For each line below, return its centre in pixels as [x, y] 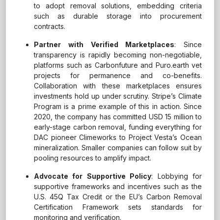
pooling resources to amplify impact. [93, 158]
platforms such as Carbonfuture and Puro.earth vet [118, 65]
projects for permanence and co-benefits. [118, 76]
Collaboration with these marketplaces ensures [118, 86]
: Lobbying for [177, 176]
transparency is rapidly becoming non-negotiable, [118, 55]
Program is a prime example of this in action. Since [118, 107]
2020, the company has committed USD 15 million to [118, 117]
